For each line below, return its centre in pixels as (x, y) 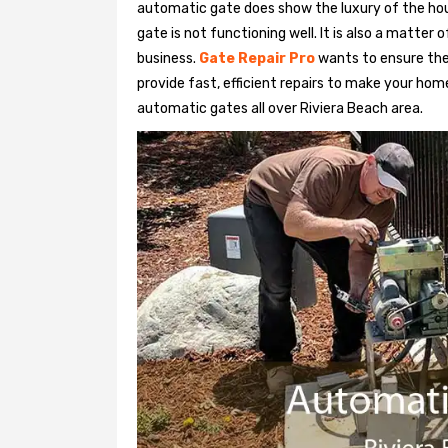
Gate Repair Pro (257, 58)
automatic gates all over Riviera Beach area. (280, 108)
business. (168, 58)
